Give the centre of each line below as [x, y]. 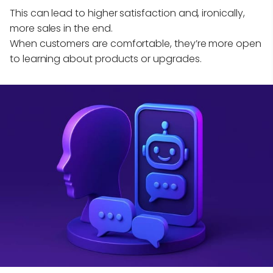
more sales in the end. [61, 29]
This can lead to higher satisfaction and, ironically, [127, 13]
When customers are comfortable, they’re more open [136, 44]
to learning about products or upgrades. [106, 59]
